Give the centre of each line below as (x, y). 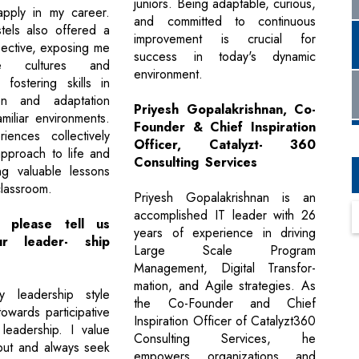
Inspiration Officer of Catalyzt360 (225, 321)
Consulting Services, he (225, 339)
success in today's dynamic (225, 57)
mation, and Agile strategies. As (225, 286)
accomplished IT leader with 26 (225, 216)
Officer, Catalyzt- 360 (225, 145)
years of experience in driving (225, 233)
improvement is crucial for (225, 39)
